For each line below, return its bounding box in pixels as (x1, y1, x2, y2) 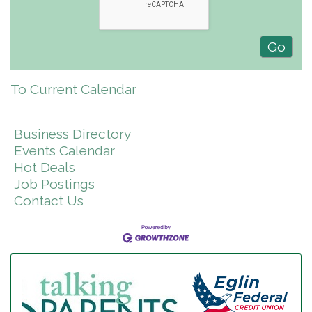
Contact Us (14, 193, 84, 208)
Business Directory (14, 126, 131, 141)
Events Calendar (14, 143, 115, 158)
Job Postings (14, 176, 95, 192)
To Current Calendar (10, 81, 136, 97)
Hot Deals (14, 159, 75, 175)
